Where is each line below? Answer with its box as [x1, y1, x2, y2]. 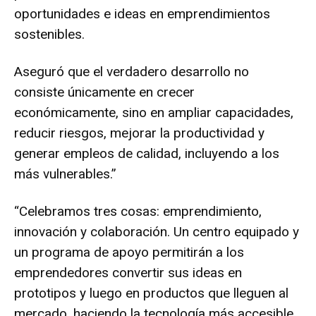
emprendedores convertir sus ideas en [14, 264, 242, 281]
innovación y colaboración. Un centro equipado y [14, 223, 299, 240]
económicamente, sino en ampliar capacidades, [14, 104, 293, 121]
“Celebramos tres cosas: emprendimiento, [14, 202, 262, 219]
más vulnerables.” [14, 165, 116, 182]
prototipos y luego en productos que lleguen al [14, 284, 288, 301]
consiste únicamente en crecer [14, 83, 195, 100]
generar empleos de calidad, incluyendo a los [14, 145, 279, 162]
